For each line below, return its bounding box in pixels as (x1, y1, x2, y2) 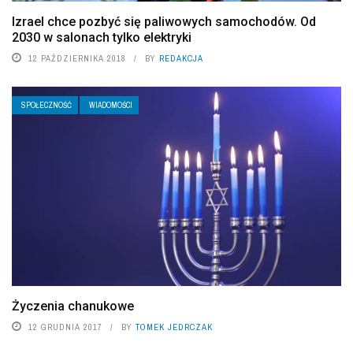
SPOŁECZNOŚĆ (21, 99, 72, 110)
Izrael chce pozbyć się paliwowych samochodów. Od (12, 13, 316, 29)
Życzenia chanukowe (12, 299, 134, 314)
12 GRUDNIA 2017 (28, 321, 102, 333)
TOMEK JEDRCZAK (136, 321, 213, 333)
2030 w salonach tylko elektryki (12, 29, 191, 45)
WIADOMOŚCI (89, 99, 132, 110)
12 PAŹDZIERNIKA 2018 (28, 52, 126, 64)
